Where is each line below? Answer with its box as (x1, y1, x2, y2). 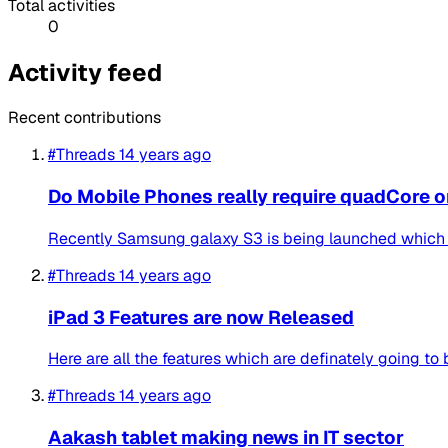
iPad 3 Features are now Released (48, 304, 354, 330)
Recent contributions (8, 107, 161, 129)
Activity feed (8, 56, 162, 88)
